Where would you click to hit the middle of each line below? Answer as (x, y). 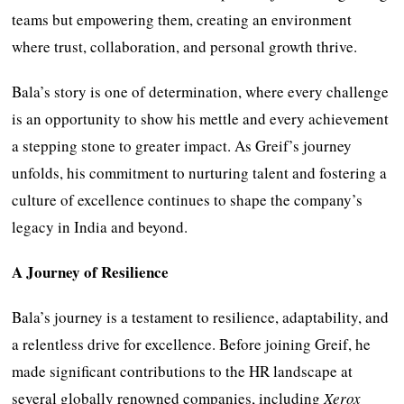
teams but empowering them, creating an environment (182, 19)
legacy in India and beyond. (100, 226)
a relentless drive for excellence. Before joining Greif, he (192, 344)
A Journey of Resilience (91, 271)
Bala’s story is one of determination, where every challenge (201, 91)
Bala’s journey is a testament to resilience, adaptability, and (201, 317)
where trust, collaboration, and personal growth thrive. (185, 46)
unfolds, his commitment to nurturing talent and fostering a (200, 172)
